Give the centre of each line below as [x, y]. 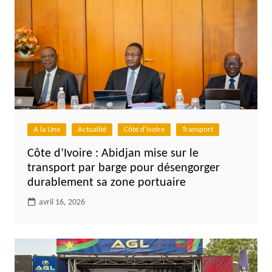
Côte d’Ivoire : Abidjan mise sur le [113, 154]
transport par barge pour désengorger [123, 168]
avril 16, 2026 [62, 203]
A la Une [46, 130]
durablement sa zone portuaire [106, 183]
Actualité [92, 130]
